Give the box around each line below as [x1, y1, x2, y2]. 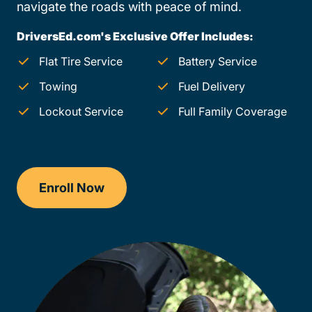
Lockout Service [39, 104, 123, 119]
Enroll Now [39, 180, 104, 196]
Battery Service [178, 54, 257, 69]
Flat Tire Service [39, 54, 123, 69]
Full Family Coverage [178, 104, 287, 119]
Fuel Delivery [178, 79, 245, 94]
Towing [39, 79, 77, 94]
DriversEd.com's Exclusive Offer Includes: [17, 29, 253, 44]
